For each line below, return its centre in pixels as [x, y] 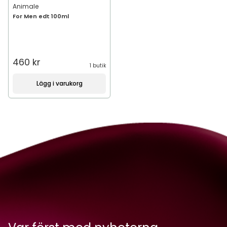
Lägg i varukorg [59, 83]
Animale [26, 6]
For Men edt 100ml [41, 16]
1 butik [98, 66]
